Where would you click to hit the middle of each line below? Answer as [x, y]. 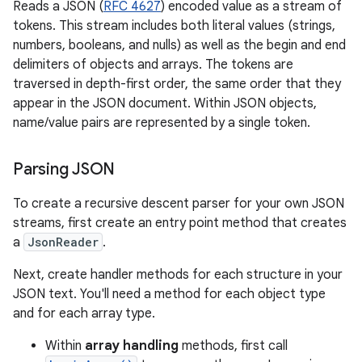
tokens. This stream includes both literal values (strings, [174, 26]
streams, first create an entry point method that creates [180, 223]
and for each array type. [84, 314]
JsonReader [63, 242]
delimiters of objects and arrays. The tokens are [153, 65]
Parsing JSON [64, 169]
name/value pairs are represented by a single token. [162, 123]
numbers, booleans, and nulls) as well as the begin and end [179, 45]
